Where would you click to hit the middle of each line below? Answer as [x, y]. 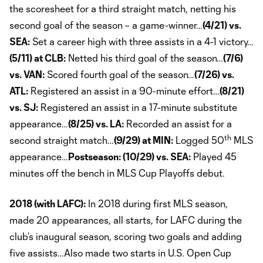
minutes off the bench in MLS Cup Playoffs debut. [117, 173]
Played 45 [214, 156]
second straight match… [62, 140]
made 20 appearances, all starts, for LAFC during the [126, 220]
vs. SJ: [24, 107]
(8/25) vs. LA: [96, 123]
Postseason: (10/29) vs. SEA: [129, 156]
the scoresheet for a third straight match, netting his [123, 8]
